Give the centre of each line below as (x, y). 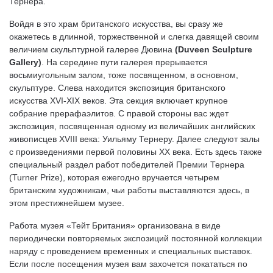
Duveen (194, 49)
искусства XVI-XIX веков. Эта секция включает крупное (119, 101)
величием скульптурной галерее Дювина (92, 49)
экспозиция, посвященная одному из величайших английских (132, 126)
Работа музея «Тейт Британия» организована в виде (115, 225)
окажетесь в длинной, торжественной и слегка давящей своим (134, 37)
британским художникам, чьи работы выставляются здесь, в (129, 190)
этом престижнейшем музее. (67, 203)
